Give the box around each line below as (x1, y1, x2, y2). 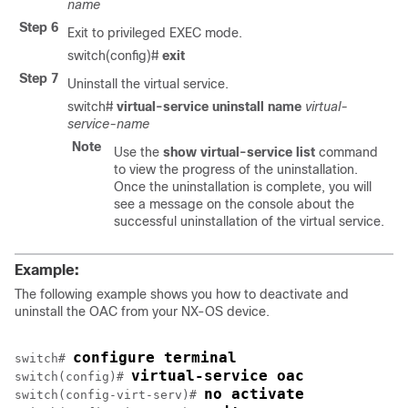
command (319, 145, 378, 159)
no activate (204, 385, 304, 403)
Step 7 (19, 71, 58, 86)
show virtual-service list (163, 145, 315, 159)
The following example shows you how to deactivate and (15, 287, 349, 301)
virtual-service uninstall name (117, 99, 301, 114)
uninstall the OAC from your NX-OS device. (15, 304, 270, 319)
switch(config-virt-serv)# (15, 388, 204, 402)
